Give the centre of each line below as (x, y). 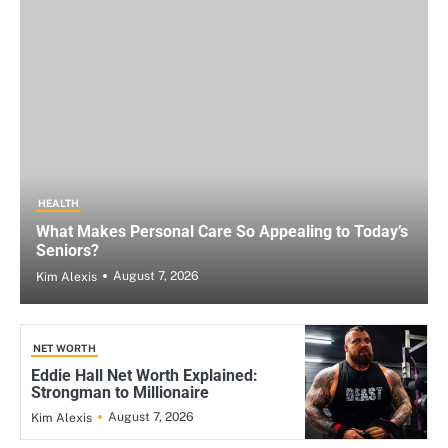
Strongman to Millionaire (120, 392)
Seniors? (67, 250)
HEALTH (59, 202)
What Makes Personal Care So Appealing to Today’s (222, 231)
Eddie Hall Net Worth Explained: (144, 375)
